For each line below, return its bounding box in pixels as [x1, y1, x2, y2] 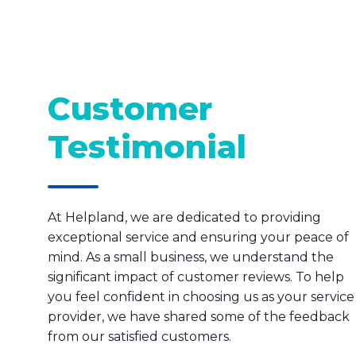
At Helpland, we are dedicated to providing [48, 209, 321, 225]
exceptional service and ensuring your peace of [48, 229, 349, 245]
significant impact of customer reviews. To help [48, 269, 344, 284]
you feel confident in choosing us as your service [48, 288, 354, 304]
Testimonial [48, 126, 246, 166]
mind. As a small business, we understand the [48, 249, 334, 265]
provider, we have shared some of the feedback [48, 308, 350, 324]
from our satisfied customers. [48, 328, 231, 344]
